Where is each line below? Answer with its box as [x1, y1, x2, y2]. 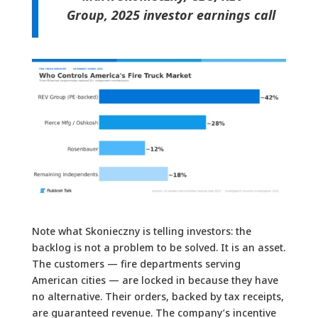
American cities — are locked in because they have [31, 273, 278, 287]
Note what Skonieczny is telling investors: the [31, 224, 251, 238]
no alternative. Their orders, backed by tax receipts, [31, 290, 284, 304]
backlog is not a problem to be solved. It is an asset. [31, 241, 285, 255]
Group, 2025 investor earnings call [66, 6, 275, 23]
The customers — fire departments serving [31, 257, 241, 271]
